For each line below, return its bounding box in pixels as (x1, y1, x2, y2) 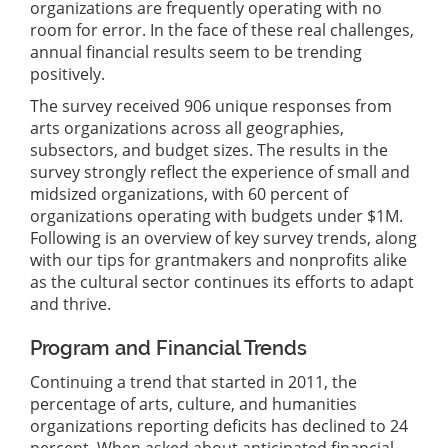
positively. (30, 63, 105, 86)
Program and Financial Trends (30, 336, 307, 361)
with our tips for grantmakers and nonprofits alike (30, 249, 407, 272)
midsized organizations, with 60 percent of (30, 183, 348, 206)
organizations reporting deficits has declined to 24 (30, 415, 408, 438)
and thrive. (30, 293, 111, 316)
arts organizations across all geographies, (30, 117, 344, 140)
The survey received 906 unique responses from (30, 95, 392, 118)
